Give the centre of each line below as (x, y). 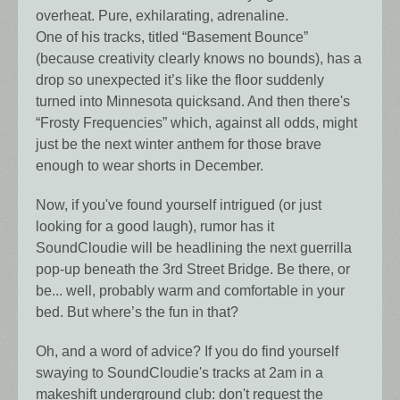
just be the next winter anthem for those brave (179, 145)
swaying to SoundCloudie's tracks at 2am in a (179, 373)
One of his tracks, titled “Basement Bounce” (172, 37)
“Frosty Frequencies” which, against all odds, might (196, 123)
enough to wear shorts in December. (150, 166)
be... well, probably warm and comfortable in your (190, 291)
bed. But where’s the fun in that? (137, 312)
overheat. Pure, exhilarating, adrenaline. (162, 16)
